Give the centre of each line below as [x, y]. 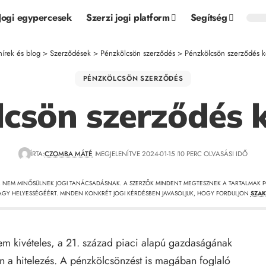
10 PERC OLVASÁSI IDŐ [213, 153]
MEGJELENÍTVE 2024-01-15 [135, 153]
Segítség [209, 18]
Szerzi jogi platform [128, 18]
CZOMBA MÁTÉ [69, 153]
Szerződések [70, 53]
